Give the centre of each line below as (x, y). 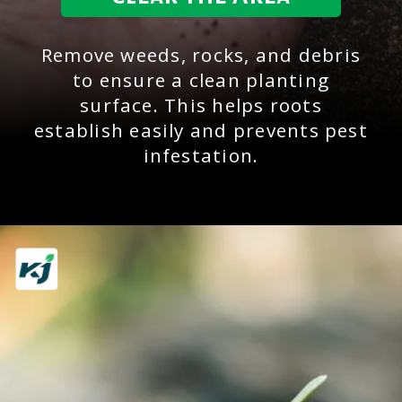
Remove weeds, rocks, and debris (201, 54)
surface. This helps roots (201, 105)
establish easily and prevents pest (201, 130)
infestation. (201, 155)
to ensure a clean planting (201, 79)
